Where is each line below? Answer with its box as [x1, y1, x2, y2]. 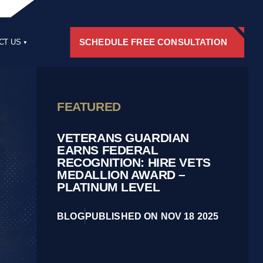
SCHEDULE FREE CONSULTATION [79, 37, 227, 48]
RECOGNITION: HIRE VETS [57, 156, 211, 170]
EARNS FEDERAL [57, 143, 159, 158]
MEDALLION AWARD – [57, 168, 186, 183]
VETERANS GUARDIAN [57, 131, 189, 146]
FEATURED [57, 100, 121, 114]
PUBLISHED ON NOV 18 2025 [85, 211, 219, 221]
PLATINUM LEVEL [57, 180, 160, 195]
